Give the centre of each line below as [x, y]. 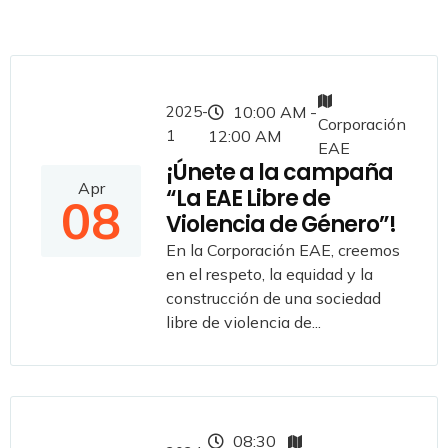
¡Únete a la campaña [279, 172]
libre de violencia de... [243, 321]
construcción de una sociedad [273, 297]
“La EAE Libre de [248, 198]
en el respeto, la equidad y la [269, 273]
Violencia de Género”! [281, 224]
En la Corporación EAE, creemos [283, 249]
